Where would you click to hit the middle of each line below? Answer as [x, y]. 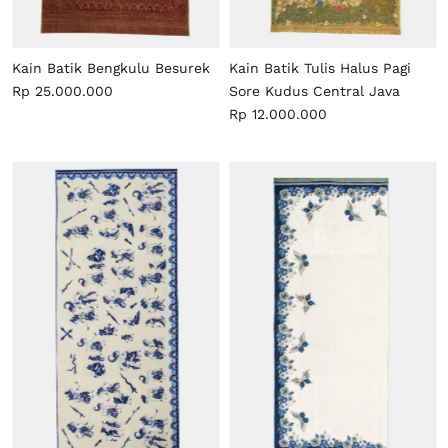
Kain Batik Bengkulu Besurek [111, 68]
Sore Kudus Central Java [314, 91]
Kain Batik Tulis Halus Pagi [320, 68]
